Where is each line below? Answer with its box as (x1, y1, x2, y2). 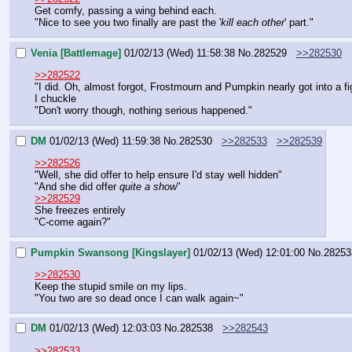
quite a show (119, 180, 177, 192)
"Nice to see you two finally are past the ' (35, 16, 221, 29)
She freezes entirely (35, 203, 126, 216)
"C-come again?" (35, 215, 111, 228)
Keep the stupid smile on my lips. (35, 280, 187, 292)
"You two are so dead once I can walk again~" (35, 291, 244, 304)
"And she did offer (35, 180, 119, 192)
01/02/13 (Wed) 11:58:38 (124, 46, 235, 59)
